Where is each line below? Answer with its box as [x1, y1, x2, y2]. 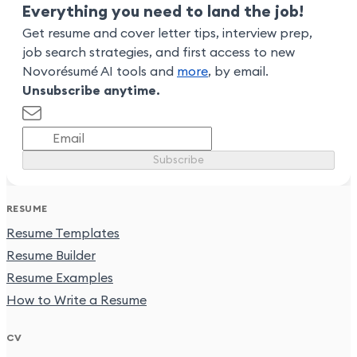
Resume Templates [6, 227, 120, 241]
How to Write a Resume [6, 294, 147, 308]
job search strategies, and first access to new [22, 46, 295, 60]
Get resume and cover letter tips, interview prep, [22, 27, 312, 41]
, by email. [208, 65, 269, 79]
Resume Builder [6, 249, 96, 263]
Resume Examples [6, 272, 113, 285]
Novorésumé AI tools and [22, 65, 177, 79]
